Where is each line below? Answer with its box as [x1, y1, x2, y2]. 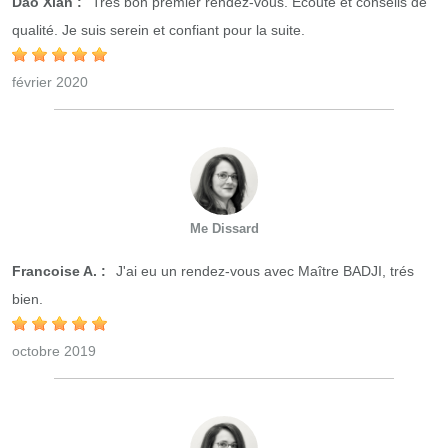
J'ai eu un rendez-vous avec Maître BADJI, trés [112, 263, 414, 279]
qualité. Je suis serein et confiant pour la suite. [12, 22, 305, 38]
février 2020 [12, 74, 88, 90]
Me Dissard [189, 221, 259, 236]
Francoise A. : [12, 263, 106, 279]
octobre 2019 [12, 343, 96, 359]
